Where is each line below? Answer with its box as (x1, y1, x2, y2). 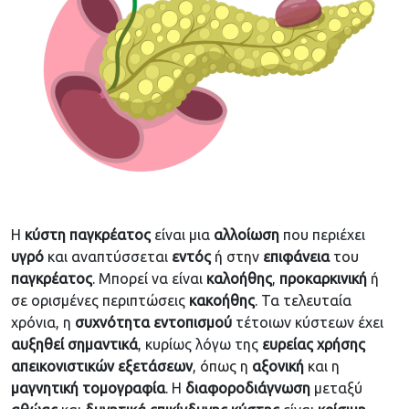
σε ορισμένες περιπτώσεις (11, 292, 189, 309)
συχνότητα (75, 314, 150, 331)
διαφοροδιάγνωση (185, 380, 310, 397)
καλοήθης (206, 270, 272, 288)
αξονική (252, 358, 304, 375)
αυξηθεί (11, 336, 64, 353)
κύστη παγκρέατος (25, 226, 151, 244)
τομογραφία (82, 380, 165, 397)
